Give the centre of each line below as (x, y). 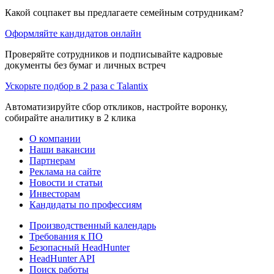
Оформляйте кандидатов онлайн (73, 33)
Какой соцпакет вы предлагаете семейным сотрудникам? (124, 12)
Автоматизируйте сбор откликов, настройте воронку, (116, 106)
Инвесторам (55, 193)
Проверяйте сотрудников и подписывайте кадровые (114, 54)
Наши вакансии (62, 149)
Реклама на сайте (65, 171)
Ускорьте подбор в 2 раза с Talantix (76, 86)
